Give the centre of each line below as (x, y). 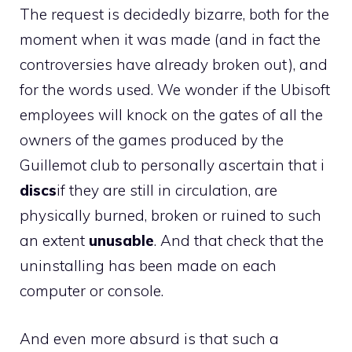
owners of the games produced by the (152, 140)
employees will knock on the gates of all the (171, 115)
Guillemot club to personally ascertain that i (172, 165)
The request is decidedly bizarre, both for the (174, 14)
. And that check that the (239, 240)
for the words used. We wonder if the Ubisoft (175, 90)
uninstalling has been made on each (148, 266)
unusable (121, 240)
